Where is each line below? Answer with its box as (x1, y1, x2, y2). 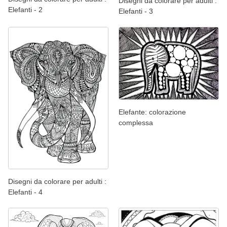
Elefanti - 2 (8, 5, 43, 14)
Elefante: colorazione (119, 107, 186, 116)
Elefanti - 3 (119, 7, 153, 16)
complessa (119, 118, 153, 127)
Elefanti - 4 (8, 188, 43, 197)
